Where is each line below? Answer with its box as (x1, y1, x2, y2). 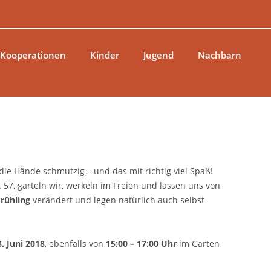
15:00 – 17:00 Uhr (105, 238, 179, 250)
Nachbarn (197, 48, 241, 61)
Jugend (143, 48, 174, 61)
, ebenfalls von (44, 238, 106, 250)
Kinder (90, 48, 119, 61)
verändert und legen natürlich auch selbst (30, 194, 204, 206)
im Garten (178, 238, 220, 250)
